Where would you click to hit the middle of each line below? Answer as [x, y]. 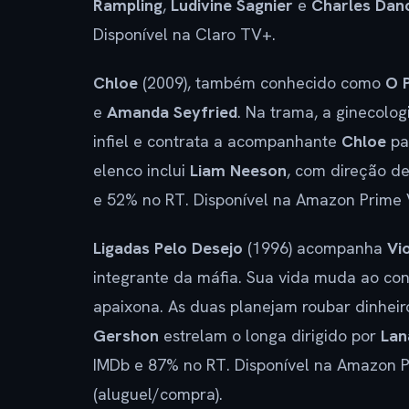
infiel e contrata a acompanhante [217, 141]
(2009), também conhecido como [262, 82]
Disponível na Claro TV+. [184, 34]
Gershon [126, 335]
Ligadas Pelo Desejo [168, 247]
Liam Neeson [238, 170]
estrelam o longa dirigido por [270, 335]
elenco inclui [142, 170]
